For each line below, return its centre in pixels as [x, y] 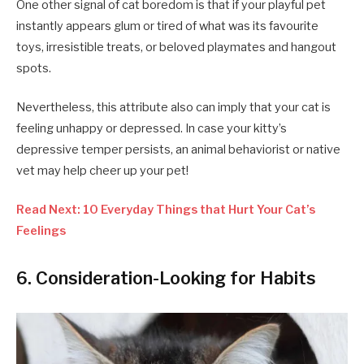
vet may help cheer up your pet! [102, 170]
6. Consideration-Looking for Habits [166, 278]
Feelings [41, 231]
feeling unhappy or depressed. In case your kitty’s [152, 128]
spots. [34, 68]
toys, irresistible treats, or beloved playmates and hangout [176, 47]
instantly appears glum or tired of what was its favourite [167, 26]
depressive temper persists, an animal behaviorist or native [178, 149]
